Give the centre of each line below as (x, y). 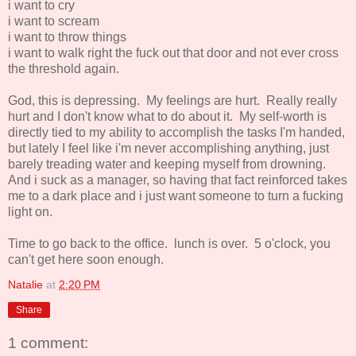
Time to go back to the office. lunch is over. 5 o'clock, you (169, 243)
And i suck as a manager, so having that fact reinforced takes (178, 180)
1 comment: (48, 343)
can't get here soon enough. (86, 259)
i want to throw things (67, 37)
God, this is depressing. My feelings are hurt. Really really (172, 100)
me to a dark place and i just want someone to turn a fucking (176, 195)
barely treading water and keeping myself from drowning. (168, 164)
